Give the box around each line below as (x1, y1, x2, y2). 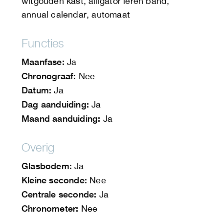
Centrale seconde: (22, 189, 97, 200)
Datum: (22, 85, 52, 96)
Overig (22, 140, 55, 154)
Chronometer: (22, 203, 79, 214)
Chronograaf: (22, 70, 76, 82)
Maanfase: (22, 56, 65, 67)
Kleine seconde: (22, 175, 87, 186)
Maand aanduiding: (22, 113, 101, 124)
